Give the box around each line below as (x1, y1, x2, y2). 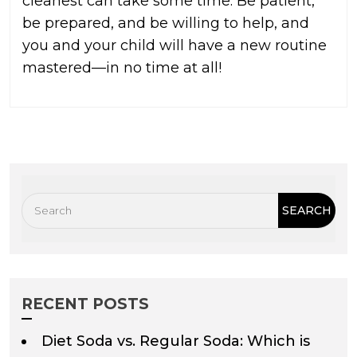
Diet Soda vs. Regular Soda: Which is (41, 332, 310, 351)
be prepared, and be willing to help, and (22, 14, 309, 33)
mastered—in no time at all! (22, 59, 222, 77)
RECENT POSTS (22, 295, 149, 314)
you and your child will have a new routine (22, 37, 327, 55)
